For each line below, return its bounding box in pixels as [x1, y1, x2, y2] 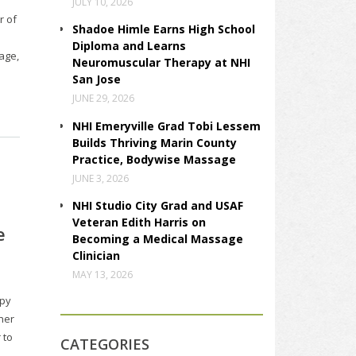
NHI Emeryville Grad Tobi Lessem [72, 118, 261, 133]
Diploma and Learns [72, 38, 186, 54]
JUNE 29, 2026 [72, 91, 134, 106]
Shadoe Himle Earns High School [72, 21, 255, 37]
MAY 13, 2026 [72, 267, 133, 281]
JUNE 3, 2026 [72, 171, 129, 185]
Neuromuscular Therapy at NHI [72, 55, 250, 71]
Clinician [72, 247, 120, 263]
